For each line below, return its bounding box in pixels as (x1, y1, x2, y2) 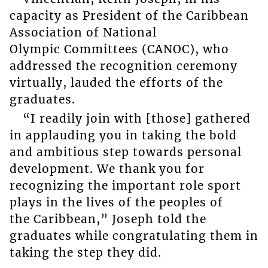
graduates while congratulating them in (9, 229, 258, 243)
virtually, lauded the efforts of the (9, 75, 223, 90)
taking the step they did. (9, 245, 162, 260)
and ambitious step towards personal (9, 145, 242, 160)
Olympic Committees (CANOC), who (9, 41, 229, 56)
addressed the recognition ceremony (9, 58, 237, 73)
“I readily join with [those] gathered (22, 111, 251, 126)
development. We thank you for (9, 162, 205, 176)
